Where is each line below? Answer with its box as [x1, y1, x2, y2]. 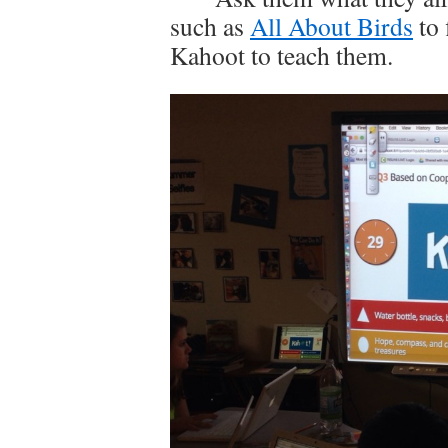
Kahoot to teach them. [170, 37, 393, 72]
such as [170, 8, 250, 43]
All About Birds [250, 8, 413, 43]
